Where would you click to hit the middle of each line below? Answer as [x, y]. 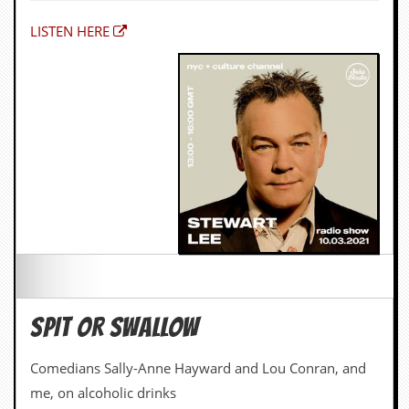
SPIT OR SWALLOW [115, 328]
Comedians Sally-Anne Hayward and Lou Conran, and [198, 368]
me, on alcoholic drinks [103, 393]
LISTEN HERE [70, 31]
